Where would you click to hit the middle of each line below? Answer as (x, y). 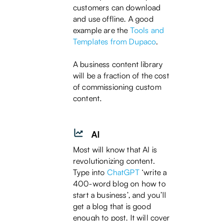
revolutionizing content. (114, 161)
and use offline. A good (113, 19)
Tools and (147, 30)
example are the (102, 30)
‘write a (153, 172)
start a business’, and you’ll (120, 195)
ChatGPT (123, 172)
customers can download (117, 8)
